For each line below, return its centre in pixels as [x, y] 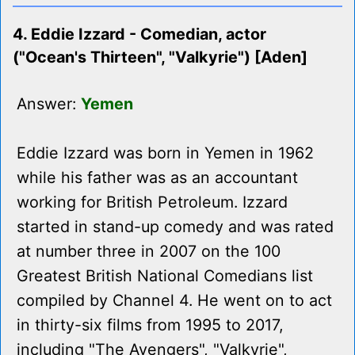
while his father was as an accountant [157, 178]
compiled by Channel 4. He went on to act [174, 301]
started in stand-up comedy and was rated [175, 227]
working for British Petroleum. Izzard [152, 202]
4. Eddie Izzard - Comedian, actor [139, 34]
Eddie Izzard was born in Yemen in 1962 [165, 153]
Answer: [49, 104]
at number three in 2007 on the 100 [149, 252]
